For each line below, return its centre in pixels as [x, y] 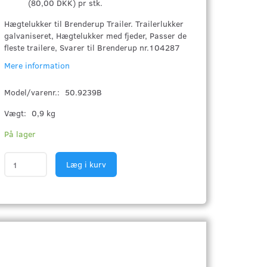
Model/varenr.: [33, 92]
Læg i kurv [86, 164]
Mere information [37, 65]
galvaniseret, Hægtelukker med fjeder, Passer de [96, 35]
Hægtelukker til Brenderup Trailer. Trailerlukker [94, 24]
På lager [20, 134]
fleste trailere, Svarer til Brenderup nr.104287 [92, 47]
